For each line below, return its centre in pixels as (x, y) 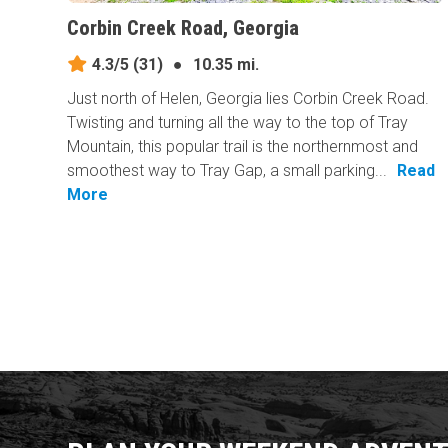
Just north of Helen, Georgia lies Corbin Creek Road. (248, 99)
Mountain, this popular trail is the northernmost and (243, 147)
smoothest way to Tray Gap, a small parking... (227, 171)
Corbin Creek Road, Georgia (183, 28)
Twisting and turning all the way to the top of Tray (238, 123)
